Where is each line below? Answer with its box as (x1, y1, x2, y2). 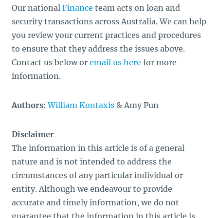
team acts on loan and (93, 2, 180, 13)
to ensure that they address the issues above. (12, 43, 185, 54)
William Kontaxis (48, 100, 114, 110)
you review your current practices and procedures (12, 30, 201, 40)
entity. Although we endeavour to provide (12, 183, 172, 194)
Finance (62, 2, 93, 13)
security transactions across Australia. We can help (12, 16, 206, 26)
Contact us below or (12, 57, 90, 67)
